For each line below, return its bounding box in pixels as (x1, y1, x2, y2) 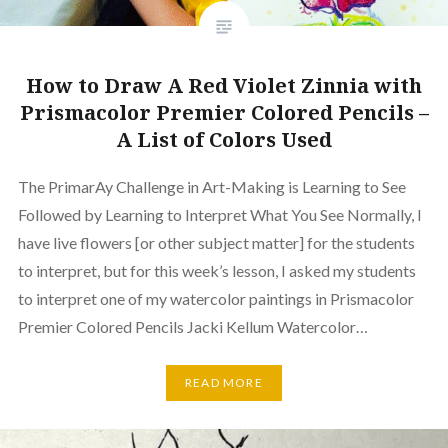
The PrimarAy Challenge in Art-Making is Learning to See (17, 176, 406, 196)
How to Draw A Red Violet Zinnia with (26, 71, 422, 99)
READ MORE (185, 375, 263, 391)
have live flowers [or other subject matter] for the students (17, 232, 415, 252)
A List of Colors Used (116, 125, 332, 153)
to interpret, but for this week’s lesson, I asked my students (17, 260, 416, 280)
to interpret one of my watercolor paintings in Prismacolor (17, 288, 414, 308)
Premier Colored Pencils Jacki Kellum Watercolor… (17, 316, 368, 336)
